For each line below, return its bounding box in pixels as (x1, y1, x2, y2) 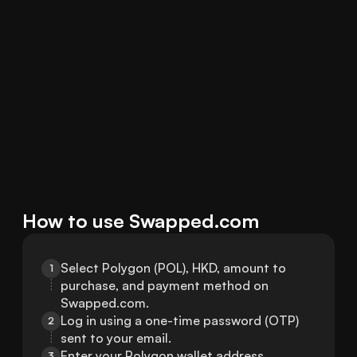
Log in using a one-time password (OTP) (61, 312, 299, 329)
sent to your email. (61, 330, 171, 347)
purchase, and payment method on (61, 277, 269, 294)
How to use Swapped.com (22, 209, 259, 233)
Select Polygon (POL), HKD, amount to (61, 260, 286, 277)
